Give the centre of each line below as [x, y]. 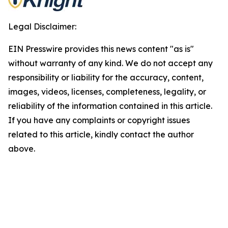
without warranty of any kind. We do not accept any [110, 63]
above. [22, 148]
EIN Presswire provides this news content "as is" [101, 49]
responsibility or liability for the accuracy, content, [106, 77]
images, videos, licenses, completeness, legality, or [107, 91]
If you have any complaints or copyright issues [99, 120]
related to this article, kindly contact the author [101, 134]
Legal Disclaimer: [42, 26]
